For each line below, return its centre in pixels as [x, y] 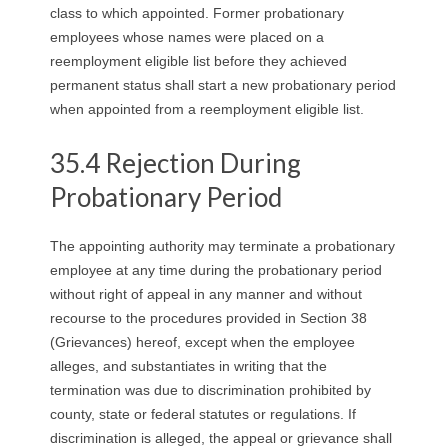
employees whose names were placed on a [187, 36]
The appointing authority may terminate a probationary [222, 245]
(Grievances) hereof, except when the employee [202, 341]
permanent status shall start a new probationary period [223, 84]
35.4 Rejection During [175, 162]
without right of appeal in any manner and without [206, 293]
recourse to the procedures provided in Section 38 [208, 317]
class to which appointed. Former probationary [197, 12]
